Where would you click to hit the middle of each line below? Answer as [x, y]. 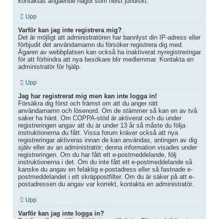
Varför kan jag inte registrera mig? [70, 30]
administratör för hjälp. [50, 67]
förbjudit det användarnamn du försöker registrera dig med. [101, 45]
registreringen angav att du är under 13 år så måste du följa [102, 126]
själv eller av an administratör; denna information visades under [108, 148]
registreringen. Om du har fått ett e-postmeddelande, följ [97, 155]
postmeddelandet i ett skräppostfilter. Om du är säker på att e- [106, 177]
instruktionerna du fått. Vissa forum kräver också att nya [98, 133]
